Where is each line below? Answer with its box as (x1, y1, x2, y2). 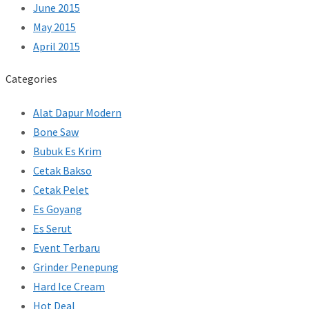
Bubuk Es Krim (33, 143, 101, 158)
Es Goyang (33, 201, 82, 216)
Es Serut (33, 221, 72, 235)
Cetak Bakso (33, 163, 92, 177)
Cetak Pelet (33, 182, 89, 197)
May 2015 (33, 20, 76, 34)
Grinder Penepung (33, 259, 119, 274)
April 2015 (33, 39, 80, 54)
